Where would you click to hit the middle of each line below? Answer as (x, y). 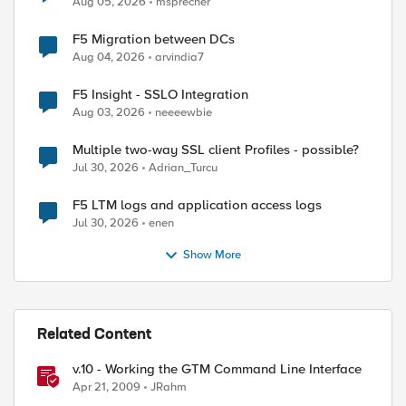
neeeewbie (184, 112)
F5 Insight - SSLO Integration (160, 94)
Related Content (94, 335)
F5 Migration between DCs (154, 39)
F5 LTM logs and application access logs (197, 205)
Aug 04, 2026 (109, 57)
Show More (213, 255)
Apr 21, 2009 (106, 387)
